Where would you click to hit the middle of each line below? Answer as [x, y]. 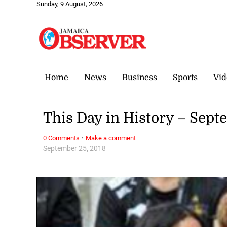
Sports [185, 77]
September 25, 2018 [75, 148]
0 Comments [62, 138]
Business [140, 77]
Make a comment [111, 138]
